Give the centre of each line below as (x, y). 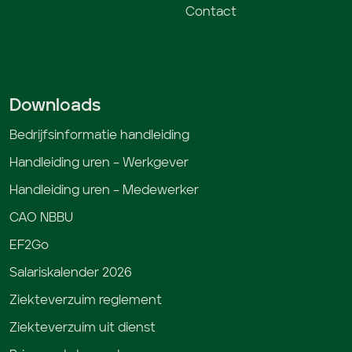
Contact (211, 12)
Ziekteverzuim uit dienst (82, 328)
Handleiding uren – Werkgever (99, 163)
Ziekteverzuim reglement (86, 301)
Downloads (55, 106)
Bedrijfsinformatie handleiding (99, 136)
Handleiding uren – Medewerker (104, 191)
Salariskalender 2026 (71, 273)
